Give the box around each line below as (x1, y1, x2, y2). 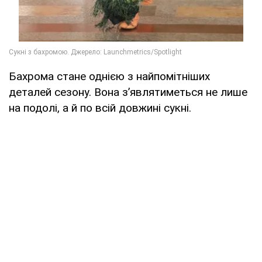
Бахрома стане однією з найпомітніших (9, 69, 210, 83)
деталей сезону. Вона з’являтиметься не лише (9, 85, 247, 99)
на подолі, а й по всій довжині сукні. (9, 101, 191, 115)
